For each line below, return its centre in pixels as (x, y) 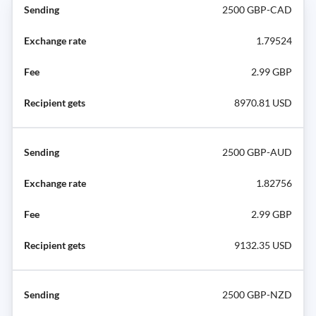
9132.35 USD (263, 245)
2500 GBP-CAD (257, 9)
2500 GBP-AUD (257, 152)
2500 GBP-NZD (257, 294)
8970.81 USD (263, 102)
